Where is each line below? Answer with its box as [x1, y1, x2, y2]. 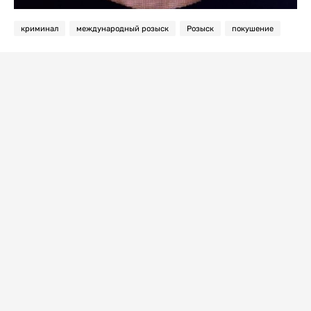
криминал [21, 24, 58, 33]
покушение [232, 24, 274, 33]
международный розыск [76, 24, 169, 33]
